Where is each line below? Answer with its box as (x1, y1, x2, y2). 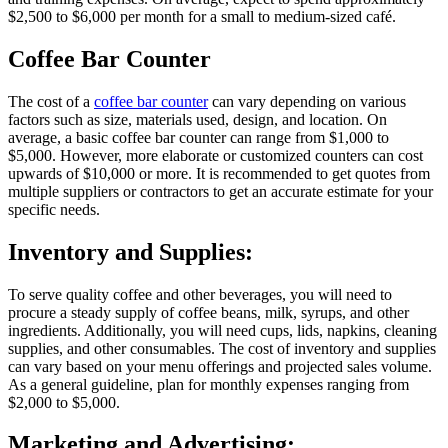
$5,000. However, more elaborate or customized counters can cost (8, 146, 423, 164)
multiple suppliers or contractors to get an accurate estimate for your (8, 182, 433, 200)
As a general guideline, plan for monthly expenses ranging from (8, 375, 409, 393)
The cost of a (8, 92, 94, 110)
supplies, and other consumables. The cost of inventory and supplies (8, 339, 436, 357)
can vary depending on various (208, 92, 406, 110)
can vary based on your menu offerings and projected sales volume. (8, 357, 432, 375)
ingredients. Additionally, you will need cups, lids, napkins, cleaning (8, 321, 437, 339)
